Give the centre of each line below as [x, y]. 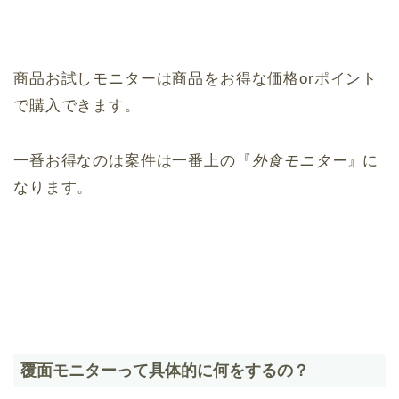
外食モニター [299, 160]
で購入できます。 [77, 105]
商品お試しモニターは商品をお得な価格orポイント [196, 78]
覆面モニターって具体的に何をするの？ [165, 370]
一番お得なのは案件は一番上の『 [133, 160]
